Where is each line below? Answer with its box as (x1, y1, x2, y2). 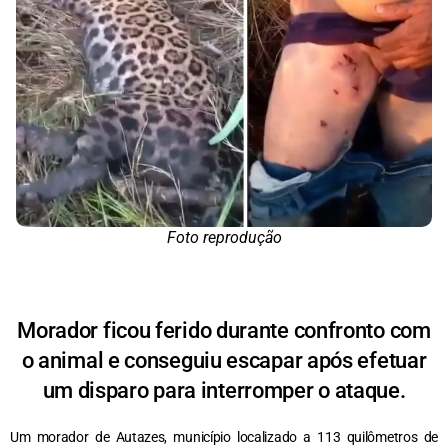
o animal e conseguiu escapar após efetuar (21, 347, 427, 373)
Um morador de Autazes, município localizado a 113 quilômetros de (10, 428, 438, 445)
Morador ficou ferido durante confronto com (17, 317, 431, 343)
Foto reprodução (166, 227, 282, 247)
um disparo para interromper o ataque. (42, 377, 406, 403)
